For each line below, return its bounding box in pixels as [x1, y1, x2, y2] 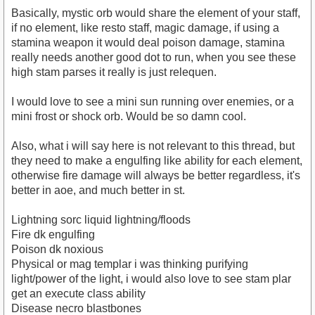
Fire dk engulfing [11, 228, 95, 240]
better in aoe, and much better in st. [11, 184, 185, 196]
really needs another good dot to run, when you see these [11, 51, 296, 63]
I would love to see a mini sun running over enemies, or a [11, 95, 294, 108]
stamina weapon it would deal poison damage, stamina [11, 36, 285, 49]
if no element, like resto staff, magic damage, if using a [11, 21, 279, 34]
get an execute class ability [11, 287, 146, 300]
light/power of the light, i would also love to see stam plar [11, 272, 291, 285]
